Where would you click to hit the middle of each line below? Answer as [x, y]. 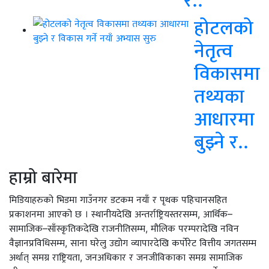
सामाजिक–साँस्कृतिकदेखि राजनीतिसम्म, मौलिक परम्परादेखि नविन [124, 228]
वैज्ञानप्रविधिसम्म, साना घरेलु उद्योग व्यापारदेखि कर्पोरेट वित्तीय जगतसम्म [133, 242]
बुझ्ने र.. [221, 141]
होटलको [224, 27]
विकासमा [227, 73]
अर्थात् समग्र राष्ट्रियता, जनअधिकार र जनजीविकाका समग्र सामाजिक [126, 257]
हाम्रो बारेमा [43, 177]
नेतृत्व [213, 50]
